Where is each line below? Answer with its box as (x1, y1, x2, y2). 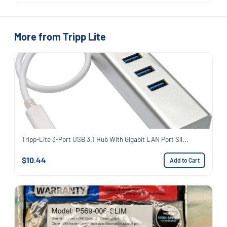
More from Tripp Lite (14, 30, 106, 43)
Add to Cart (169, 157, 200, 164)
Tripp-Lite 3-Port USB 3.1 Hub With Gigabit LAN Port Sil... (22, 134, 188, 143)
